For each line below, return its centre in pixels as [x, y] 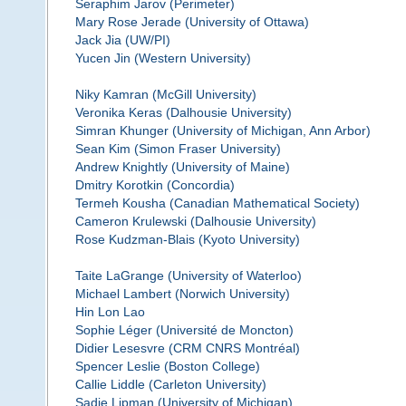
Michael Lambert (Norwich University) [182, 294]
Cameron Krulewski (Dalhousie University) [195, 222]
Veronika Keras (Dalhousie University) [183, 113]
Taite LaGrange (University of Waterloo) [188, 276]
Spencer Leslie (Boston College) [167, 367]
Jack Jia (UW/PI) [122, 40]
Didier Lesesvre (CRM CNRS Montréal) [187, 348]
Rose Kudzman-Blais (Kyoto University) [187, 240]
